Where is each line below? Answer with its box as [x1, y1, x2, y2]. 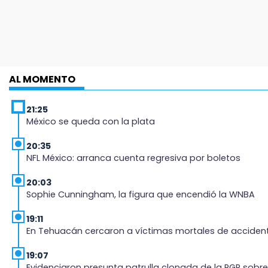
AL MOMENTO [9, 72, 75, 86]
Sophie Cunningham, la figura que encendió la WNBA [26, 188, 255, 200]
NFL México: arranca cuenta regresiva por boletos [26, 151, 240, 164]
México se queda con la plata [26, 115, 155, 127]
